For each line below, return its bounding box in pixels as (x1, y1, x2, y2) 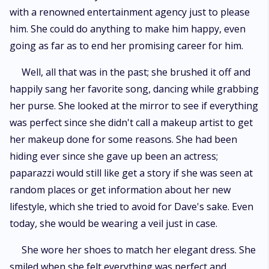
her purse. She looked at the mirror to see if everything (10, 99, 258, 112)
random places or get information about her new (10, 183, 231, 196)
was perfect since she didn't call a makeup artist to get (10, 116, 253, 129)
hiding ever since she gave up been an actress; (10, 150, 218, 163)
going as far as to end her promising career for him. (10, 39, 243, 52)
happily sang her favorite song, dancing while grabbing (10, 82, 259, 95)
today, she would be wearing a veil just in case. (10, 217, 217, 230)
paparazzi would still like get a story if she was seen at (10, 166, 253, 180)
